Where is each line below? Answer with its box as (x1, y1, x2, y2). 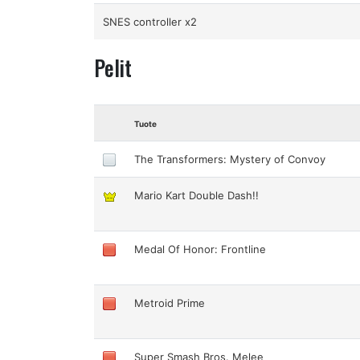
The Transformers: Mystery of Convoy (134, 152, 326, 166)
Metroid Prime (134, 296, 206, 309)
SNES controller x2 (103, 15, 198, 29)
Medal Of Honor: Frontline (134, 242, 267, 256)
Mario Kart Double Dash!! (134, 188, 260, 202)
